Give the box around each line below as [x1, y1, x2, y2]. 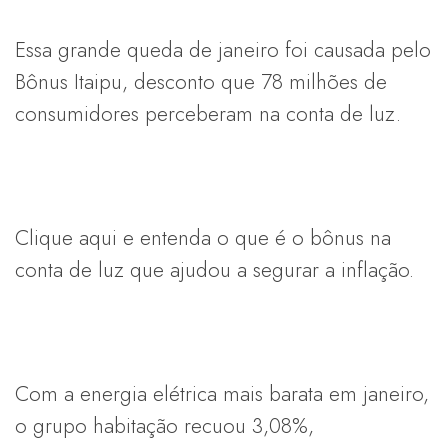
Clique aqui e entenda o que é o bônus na [15, 222, 391, 253]
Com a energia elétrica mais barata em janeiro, [15, 378, 429, 409]
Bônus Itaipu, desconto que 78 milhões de [15, 66, 387, 97]
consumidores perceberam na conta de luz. [15, 98, 401, 129]
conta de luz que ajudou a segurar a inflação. [15, 254, 414, 285]
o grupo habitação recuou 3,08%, [15, 410, 314, 441]
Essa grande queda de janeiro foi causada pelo [15, 34, 431, 65]
